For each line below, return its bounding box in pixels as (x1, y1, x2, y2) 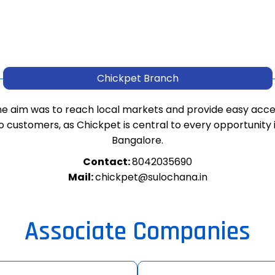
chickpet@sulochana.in (95, 170, 207, 184)
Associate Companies (25, 215, 250, 249)
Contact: (83, 155, 132, 169)
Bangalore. (112, 133, 163, 147)
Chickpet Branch (96, 71, 179, 85)
